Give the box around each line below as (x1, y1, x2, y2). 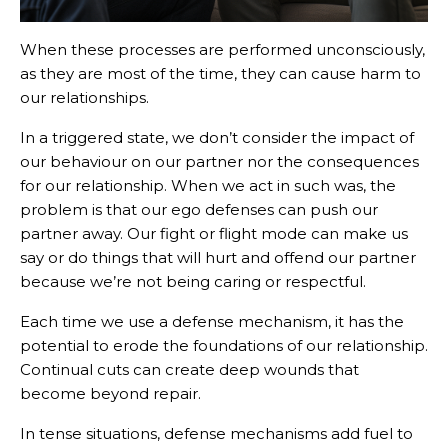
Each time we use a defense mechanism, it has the (20, 312, 404, 332)
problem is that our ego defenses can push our (20, 200, 378, 220)
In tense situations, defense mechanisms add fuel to (20, 424, 413, 444)
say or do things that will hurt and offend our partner (20, 248, 416, 268)
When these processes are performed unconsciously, (20, 40, 425, 60)
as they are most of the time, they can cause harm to (20, 64, 421, 84)
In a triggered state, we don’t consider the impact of (20, 128, 414, 148)
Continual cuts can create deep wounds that (20, 360, 359, 380)
